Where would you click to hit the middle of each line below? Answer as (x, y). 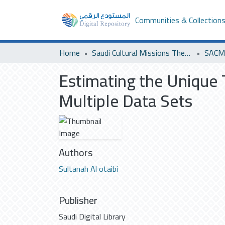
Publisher (78, 200)
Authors (76, 152)
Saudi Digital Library (92, 216)
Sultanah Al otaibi (88, 169)
